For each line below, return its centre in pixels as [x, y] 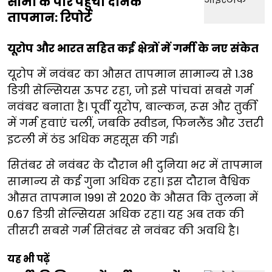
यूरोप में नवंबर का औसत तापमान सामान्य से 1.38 [130, 73]
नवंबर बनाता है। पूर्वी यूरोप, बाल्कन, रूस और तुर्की [132, 106]
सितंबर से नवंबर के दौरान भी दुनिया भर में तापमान [135, 165]
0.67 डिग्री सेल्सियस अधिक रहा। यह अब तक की [126, 214]
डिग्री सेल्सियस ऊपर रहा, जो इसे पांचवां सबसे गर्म [130, 90]
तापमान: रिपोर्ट [50, 17]
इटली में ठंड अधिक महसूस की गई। [93, 139]
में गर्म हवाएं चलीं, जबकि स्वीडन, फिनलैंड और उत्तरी [135, 123]
